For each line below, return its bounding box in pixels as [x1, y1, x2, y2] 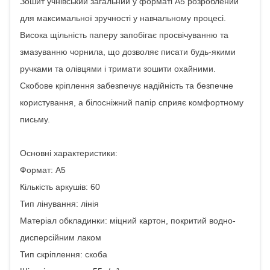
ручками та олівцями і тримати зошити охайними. [20, 64, 216, 74]
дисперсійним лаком [20, 233, 101, 242]
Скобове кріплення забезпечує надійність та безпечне [20, 81, 233, 90]
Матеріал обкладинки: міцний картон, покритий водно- [20, 216, 236, 225]
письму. [20, 115, 50, 124]
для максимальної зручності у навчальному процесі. [20, 13, 226, 23]
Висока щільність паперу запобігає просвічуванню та [20, 30, 228, 40]
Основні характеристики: [20, 148, 118, 158]
